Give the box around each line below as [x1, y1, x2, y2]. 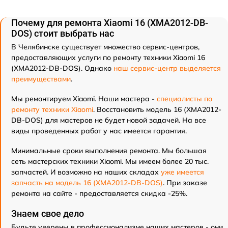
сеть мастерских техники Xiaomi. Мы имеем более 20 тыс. [11, 157, 209, 166]
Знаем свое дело [11, 208, 84, 219]
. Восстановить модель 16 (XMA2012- [93, 105, 221, 114]
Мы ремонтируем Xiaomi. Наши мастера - [11, 94, 157, 103]
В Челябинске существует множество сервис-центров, [11, 42, 199, 51]
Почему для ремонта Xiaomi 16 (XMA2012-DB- [11, 17, 208, 28]
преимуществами [11, 74, 71, 83]
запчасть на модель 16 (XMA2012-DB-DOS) [11, 178, 163, 187]
